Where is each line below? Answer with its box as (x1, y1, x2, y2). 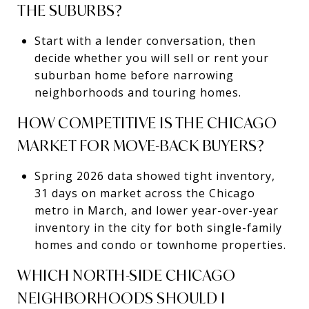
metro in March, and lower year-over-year (34, 202, 279, 218)
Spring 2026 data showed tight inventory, (34, 168, 275, 183)
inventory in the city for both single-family (34, 219, 282, 235)
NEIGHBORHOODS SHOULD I (17, 288, 225, 308)
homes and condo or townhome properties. (34, 237, 286, 252)
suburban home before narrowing (34, 67, 234, 83)
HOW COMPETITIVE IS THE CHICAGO (17, 112, 277, 132)
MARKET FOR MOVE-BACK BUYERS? (17, 135, 264, 155)
